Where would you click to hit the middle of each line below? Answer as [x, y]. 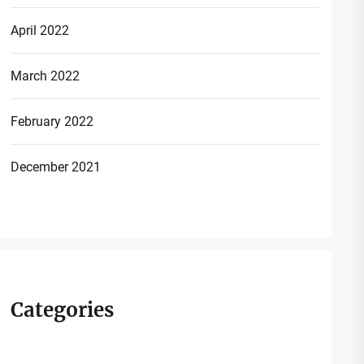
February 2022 [52, 121]
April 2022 [40, 30]
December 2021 [56, 167]
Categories [63, 310]
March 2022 [45, 76]
